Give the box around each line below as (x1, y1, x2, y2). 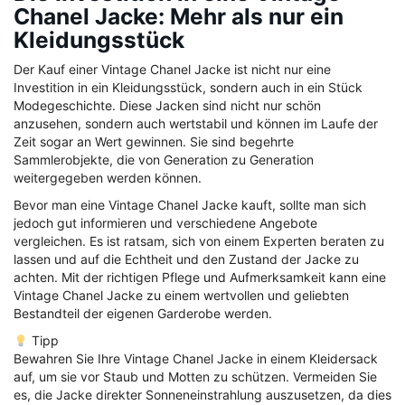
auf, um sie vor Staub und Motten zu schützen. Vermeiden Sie (14, 369, 377, 385)
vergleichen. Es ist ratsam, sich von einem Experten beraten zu (14, 233, 384, 250)
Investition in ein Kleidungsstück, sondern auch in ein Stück (14, 80, 363, 96)
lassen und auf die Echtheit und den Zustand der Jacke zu (14, 251, 359, 268)
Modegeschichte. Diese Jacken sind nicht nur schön (14, 98, 321, 114)
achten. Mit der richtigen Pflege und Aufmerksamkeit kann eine (14, 269, 386, 286)
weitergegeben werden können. (14, 170, 202, 186)
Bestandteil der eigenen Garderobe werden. (14, 306, 272, 322)
